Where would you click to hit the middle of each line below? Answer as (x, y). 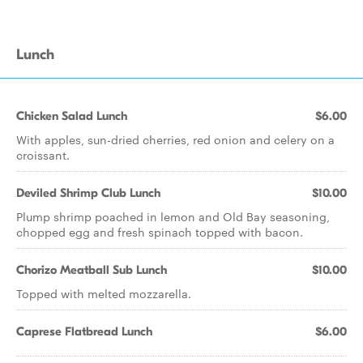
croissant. (43, 155)
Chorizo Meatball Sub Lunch (92, 270)
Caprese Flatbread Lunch (84, 331)
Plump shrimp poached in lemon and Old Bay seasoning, (173, 216)
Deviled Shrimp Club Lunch (88, 193)
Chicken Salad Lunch (72, 116)
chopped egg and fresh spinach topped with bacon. (160, 232)
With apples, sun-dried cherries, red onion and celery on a (175, 139)
